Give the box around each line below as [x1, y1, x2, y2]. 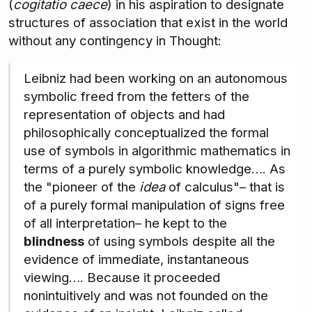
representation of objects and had [23, 107, 225, 123]
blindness [23, 233, 84, 250]
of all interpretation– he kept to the [23, 215, 227, 232]
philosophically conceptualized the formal [23, 125, 269, 141]
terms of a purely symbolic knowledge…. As [23, 161, 286, 178]
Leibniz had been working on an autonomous [23, 70, 288, 87]
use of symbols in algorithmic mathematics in [23, 143, 290, 159]
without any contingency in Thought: [8, 33, 221, 49]
